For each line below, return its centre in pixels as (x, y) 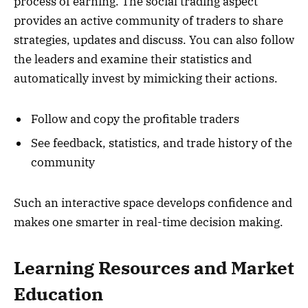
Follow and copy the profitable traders (135, 119)
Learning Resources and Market (154, 268)
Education (58, 294)
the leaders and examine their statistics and (133, 59)
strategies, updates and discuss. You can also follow (154, 40)
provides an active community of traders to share (148, 21)
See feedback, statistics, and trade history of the (162, 143)
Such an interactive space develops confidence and (153, 202)
